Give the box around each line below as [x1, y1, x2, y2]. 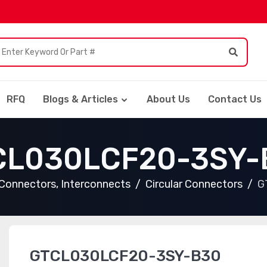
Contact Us [208, 94, 262, 105]
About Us [147, 94, 190, 105]
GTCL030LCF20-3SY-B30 [29, 247, 221, 265]
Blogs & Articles [43, 94, 118, 105]
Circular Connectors [145, 178, 243, 191]
